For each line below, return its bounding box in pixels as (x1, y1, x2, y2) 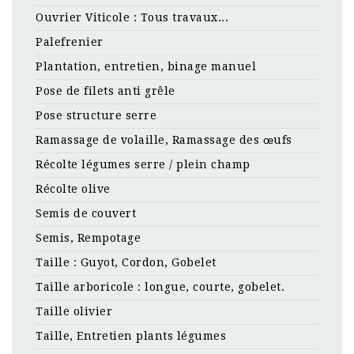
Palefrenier (36, 36, 104, 48)
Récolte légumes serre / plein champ (36, 158, 250, 171)
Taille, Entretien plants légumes (36, 330, 226, 342)
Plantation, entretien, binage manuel (36, 60, 256, 73)
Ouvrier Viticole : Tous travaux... (36, 11, 228, 24)
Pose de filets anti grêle (36, 85, 175, 97)
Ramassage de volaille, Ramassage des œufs (36, 134, 292, 146)
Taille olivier (36, 305, 112, 318)
